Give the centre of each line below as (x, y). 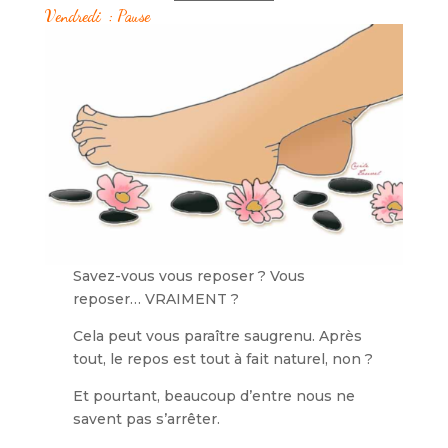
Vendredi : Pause (99, 16)
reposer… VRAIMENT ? (156, 298)
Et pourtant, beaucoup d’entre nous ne (214, 395)
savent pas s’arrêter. (147, 418)
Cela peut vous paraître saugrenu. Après (218, 335)
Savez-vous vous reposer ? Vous (189, 275)
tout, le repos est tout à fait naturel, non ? (223, 358)
